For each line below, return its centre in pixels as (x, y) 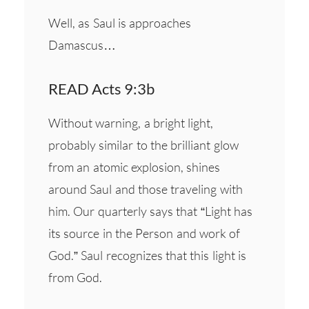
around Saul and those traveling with (146, 189)
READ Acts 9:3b (101, 88)
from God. (76, 277)
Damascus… (87, 44)
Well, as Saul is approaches (120, 22)
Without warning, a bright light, (131, 122)
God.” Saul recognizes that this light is (147, 255)
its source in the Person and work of (144, 233)
